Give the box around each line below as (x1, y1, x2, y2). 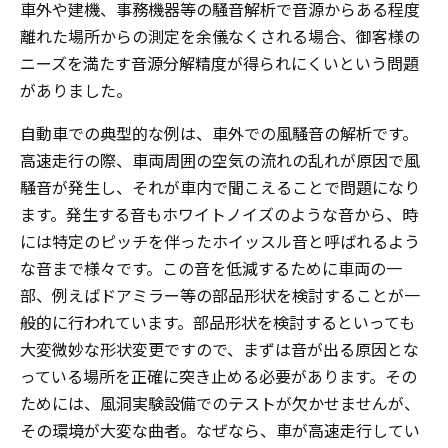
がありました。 (20, 78, 132, 102)
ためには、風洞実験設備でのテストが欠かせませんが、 (20, 391, 420, 415)
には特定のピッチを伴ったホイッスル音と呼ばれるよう (20, 229, 420, 253)
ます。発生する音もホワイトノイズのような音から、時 (20, 202, 418, 226)
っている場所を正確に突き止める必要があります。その (20, 364, 417, 388)
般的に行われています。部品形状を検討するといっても (20, 310, 415, 334)
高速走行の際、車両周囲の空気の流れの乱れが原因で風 (20, 148, 420, 172)
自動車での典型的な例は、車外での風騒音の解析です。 (20, 121, 418, 145)
